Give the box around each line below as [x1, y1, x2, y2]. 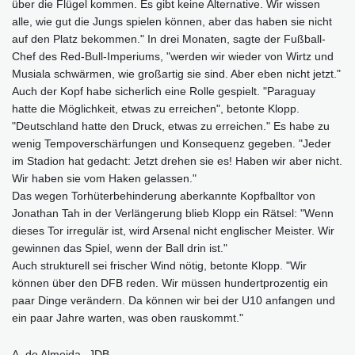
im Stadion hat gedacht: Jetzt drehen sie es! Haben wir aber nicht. [12, 154, 342, 167]
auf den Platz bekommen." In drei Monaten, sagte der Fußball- [12, 32, 326, 45]
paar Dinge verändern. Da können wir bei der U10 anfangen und [12, 293, 335, 307]
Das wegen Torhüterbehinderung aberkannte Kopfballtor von [12, 189, 315, 202]
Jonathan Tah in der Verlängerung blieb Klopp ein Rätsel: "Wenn [12, 206, 334, 219]
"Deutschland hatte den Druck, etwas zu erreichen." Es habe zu [12, 119, 330, 132]
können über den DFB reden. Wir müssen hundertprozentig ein [12, 276, 328, 289]
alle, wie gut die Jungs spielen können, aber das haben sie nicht [12, 14, 332, 28]
